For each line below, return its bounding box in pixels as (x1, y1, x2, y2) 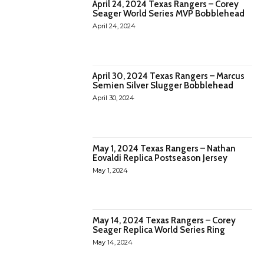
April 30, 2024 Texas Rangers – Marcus (93, 71, 245, 82)
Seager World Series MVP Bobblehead (93, 8, 245, 19)
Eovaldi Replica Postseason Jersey (93, 152, 228, 163)
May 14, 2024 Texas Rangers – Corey (93, 214, 236, 226)
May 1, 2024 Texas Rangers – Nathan (93, 143, 236, 154)
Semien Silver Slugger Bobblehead (93, 80, 234, 91)
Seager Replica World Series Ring (93, 224, 226, 235)
